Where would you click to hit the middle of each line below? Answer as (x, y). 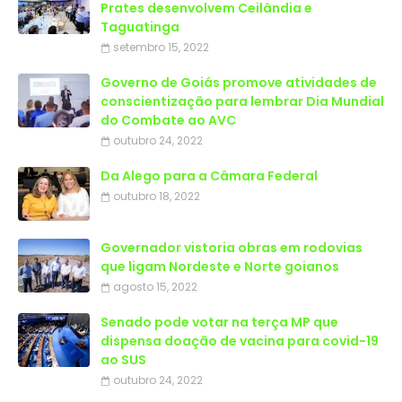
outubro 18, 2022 (157, 196)
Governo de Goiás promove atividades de (239, 83)
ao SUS (123, 360)
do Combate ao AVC (168, 120)
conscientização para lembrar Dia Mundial (242, 101)
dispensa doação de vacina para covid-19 (240, 341)
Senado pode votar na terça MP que (219, 322)
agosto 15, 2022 (155, 287)
